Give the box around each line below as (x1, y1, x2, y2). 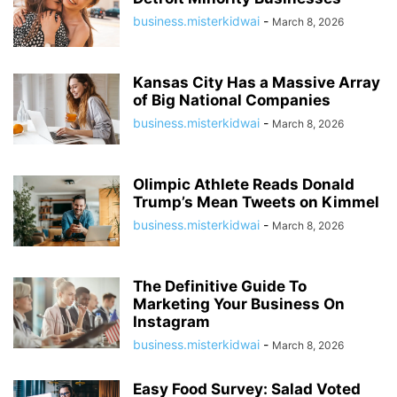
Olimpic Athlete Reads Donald (133, 175, 354, 193)
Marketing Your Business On (133, 294, 345, 313)
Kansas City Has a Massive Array (133, 73, 380, 91)
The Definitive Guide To (133, 276, 307, 295)
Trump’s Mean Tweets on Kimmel (133, 192, 379, 211)
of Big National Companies (133, 90, 331, 109)
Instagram (133, 312, 210, 331)
